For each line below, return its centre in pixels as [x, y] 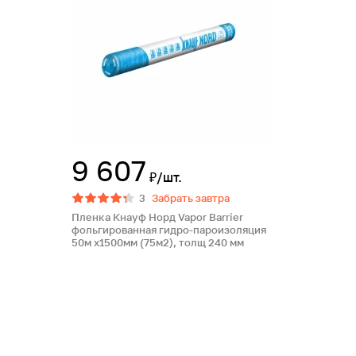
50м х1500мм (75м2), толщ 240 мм [158, 242]
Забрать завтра [191, 198]
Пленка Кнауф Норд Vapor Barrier [157, 217]
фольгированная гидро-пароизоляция [169, 230]
